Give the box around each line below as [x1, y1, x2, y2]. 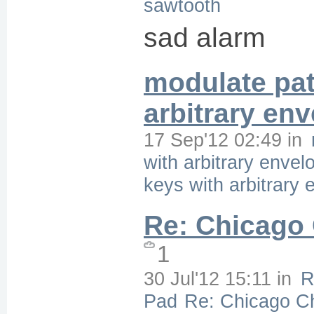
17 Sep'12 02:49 [144, 129, 282, 151]
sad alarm [144, 22, 265, 53]
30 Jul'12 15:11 [144, 268, 271, 289]
